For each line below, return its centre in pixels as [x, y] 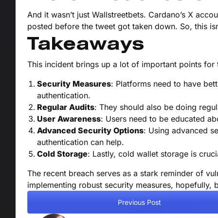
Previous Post [139, 202]
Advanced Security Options [90, 131]
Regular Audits [66, 107]
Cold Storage [62, 154]
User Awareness [69, 119]
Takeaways [86, 45]
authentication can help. [81, 142]
